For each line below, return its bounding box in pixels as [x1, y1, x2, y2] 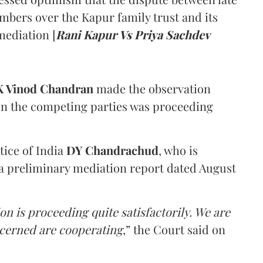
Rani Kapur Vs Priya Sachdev [56, 26, 210, 42]
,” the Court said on [123, 221, 225, 237]
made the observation [93, 80, 211, 96]
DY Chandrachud [66, 141, 159, 158]
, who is [159, 141, 198, 158]
